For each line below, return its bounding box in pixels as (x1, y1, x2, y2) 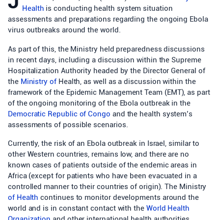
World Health (146, 204, 190, 213)
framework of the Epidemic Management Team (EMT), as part (8, 87, 210, 97)
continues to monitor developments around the (38, 193, 199, 202)
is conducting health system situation (44, 4, 173, 13)
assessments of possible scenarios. (8, 120, 128, 129)
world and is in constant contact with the (8, 204, 146, 213)
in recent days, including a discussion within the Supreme (8, 55, 201, 64)
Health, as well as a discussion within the (56, 77, 196, 86)
